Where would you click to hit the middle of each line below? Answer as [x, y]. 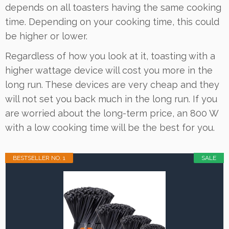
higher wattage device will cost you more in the [109, 70]
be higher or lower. [46, 36]
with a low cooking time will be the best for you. [110, 127]
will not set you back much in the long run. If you [111, 99]
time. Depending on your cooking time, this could [112, 21]
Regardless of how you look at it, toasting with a [110, 56]
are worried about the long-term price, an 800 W [112, 113]
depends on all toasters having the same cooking [113, 7]
